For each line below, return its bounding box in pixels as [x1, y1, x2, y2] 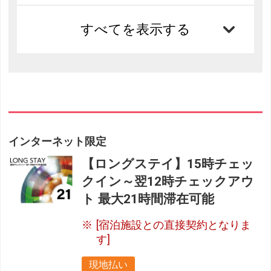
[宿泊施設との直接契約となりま [96, 219, 252, 232]
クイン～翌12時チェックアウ [82, 174, 255, 189]
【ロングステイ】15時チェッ [82, 157, 255, 172]
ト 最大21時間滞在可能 [82, 192, 215, 207]
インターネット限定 [8, 135, 107, 148]
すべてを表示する [80, 22, 191, 38]
